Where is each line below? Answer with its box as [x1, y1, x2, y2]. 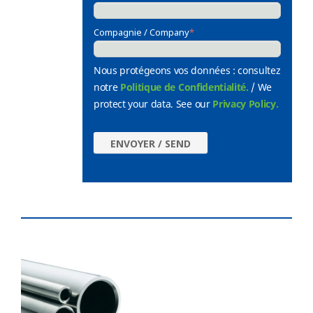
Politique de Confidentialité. [119, 80, 249, 95]
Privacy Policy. [212, 96, 279, 112]
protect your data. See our [93, 96, 213, 112]
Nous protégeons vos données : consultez [93, 63, 281, 78]
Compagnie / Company [93, 26, 189, 39]
